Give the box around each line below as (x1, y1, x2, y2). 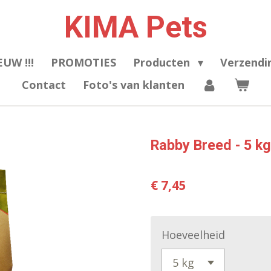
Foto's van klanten (83, 77, 185, 92)
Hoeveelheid (162, 227, 225, 242)
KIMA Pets (64, 10, 207, 45)
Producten (133, 55, 194, 70)
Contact (22, 77, 67, 92)
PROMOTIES (51, 55, 117, 70)
